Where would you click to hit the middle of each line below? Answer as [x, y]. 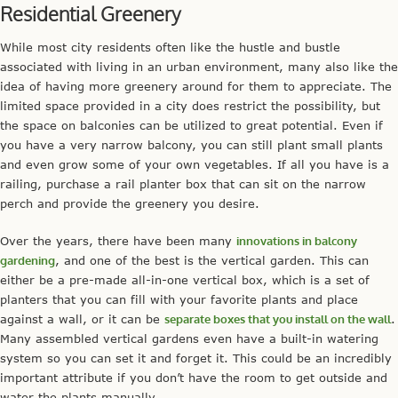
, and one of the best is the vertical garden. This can [212, 260]
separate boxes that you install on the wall [278, 318]
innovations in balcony [297, 240]
